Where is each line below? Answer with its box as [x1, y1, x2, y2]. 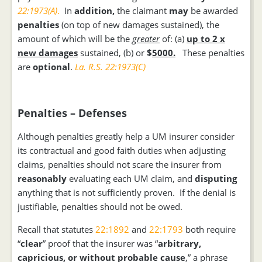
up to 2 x [187, 33, 225, 44]
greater [132, 33, 160, 44]
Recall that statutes [18, 223, 95, 235]
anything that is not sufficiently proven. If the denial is [18, 187, 236, 198]
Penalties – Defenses [18, 106, 127, 120]
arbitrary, [158, 237, 201, 249]
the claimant [115, 5, 169, 16]
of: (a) [160, 33, 187, 44]
